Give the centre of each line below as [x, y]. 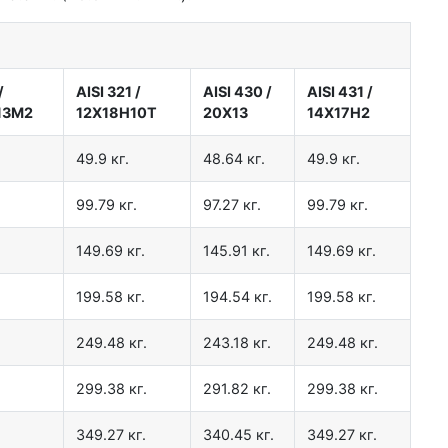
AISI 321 [104, 92]
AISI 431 [335, 92]
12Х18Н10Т [116, 113]
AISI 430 [233, 92]
